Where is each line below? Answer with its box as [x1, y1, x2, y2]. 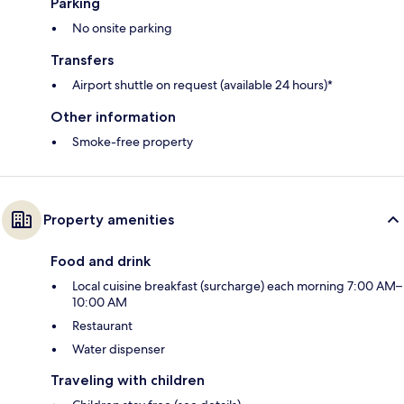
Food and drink [50, 252, 151, 271]
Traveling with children [50, 372, 205, 390]
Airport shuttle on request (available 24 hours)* [72, 77, 333, 94]
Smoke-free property [72, 133, 193, 151]
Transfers [50, 51, 114, 69]
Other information [50, 108, 176, 126]
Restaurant [72, 317, 133, 335]
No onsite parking [72, 20, 172, 37]
